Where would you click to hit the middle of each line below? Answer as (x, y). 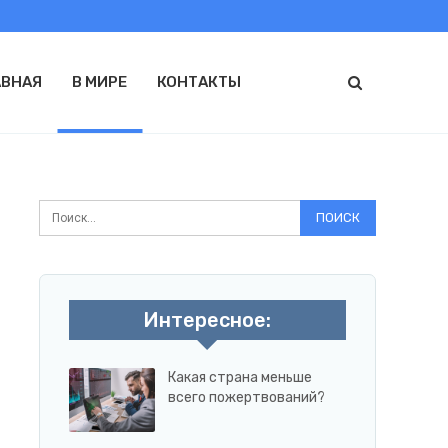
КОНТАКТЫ (199, 82)
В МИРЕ (99, 82)
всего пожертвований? (246, 397)
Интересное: (207, 320)
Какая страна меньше (239, 377)
